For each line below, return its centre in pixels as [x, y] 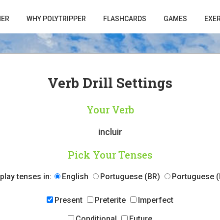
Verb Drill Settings [110, 83]
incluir [110, 132]
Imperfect [156, 200]
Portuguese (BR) [130, 177]
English [75, 177]
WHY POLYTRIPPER [56, 19]
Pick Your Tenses [110, 155]
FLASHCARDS [125, 19]
